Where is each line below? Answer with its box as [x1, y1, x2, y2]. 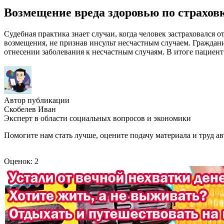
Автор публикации [4, 95, 69, 104]
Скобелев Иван [4, 104, 56, 113]
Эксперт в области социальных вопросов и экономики [4, 113, 191, 122]
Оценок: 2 [4, 156, 38, 165]
